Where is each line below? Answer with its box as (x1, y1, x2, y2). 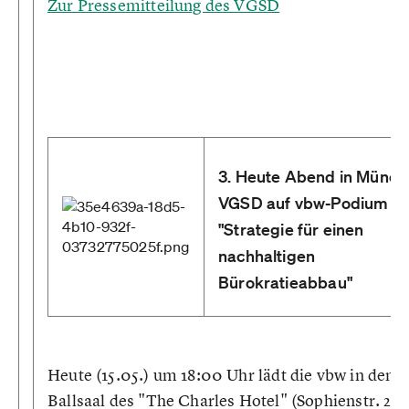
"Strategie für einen (218, 219, 364, 239)
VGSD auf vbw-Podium (218, 193, 389, 213)
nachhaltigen (218, 246, 316, 266)
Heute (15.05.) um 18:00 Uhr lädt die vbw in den (47, 364, 395, 385)
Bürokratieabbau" (218, 272, 352, 292)
